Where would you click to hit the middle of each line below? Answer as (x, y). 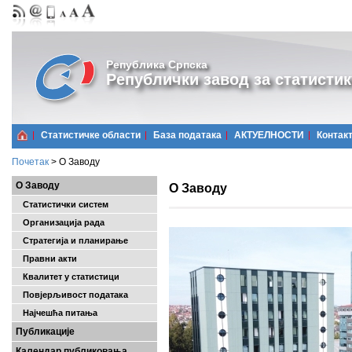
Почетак (30, 162)
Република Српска (157, 64)
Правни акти (46, 258)
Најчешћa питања (57, 313)
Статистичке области (91, 135)
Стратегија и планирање (72, 240)
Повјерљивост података (72, 295)
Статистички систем (62, 204)
